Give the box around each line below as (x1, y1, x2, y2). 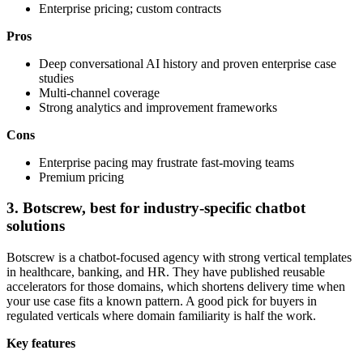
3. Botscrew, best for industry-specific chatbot (6, 199, 305, 217)
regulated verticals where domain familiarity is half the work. (6, 308, 316, 322)
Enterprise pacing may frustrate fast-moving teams (39, 155, 294, 169)
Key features (6, 335, 75, 350)
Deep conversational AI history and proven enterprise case (39, 56, 336, 70)
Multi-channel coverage (39, 85, 160, 100)
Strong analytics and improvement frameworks (39, 100, 277, 114)
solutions (6, 217, 65, 235)
